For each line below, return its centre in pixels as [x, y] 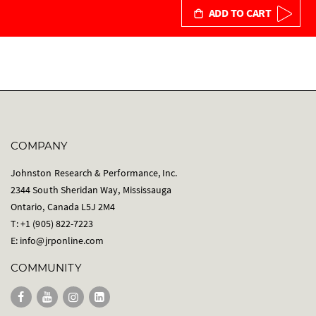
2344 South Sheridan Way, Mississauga [91, 189]
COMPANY [39, 145]
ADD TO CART [240, 13]
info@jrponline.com [62, 240]
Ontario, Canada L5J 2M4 [63, 206]
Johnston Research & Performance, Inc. [94, 172]
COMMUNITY [46, 267]
